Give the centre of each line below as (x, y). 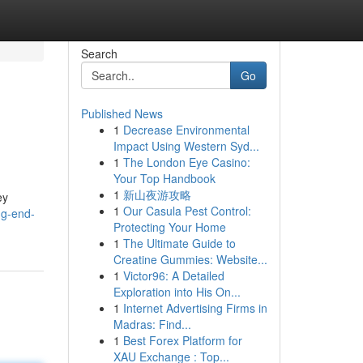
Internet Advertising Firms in (195, 308)
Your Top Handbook (164, 178)
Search (99, 53)
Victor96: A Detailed (173, 275)
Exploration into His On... (177, 292)
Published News (122, 113)
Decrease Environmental (186, 130)
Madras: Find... (152, 324)
